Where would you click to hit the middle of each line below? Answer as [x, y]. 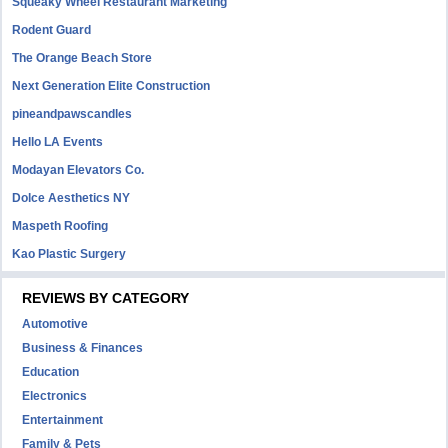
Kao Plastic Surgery [69, 254]
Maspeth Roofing [60, 226]
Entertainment [63, 420]
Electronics [55, 396]
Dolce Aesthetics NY [71, 198]
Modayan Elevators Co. [78, 170]
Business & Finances [83, 348]
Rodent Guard [52, 30]
